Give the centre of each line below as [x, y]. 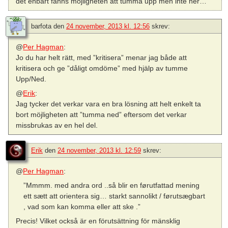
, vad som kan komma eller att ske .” [82, 207]
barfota [41, 26]
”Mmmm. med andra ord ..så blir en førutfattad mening [111, 186]
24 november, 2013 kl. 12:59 [99, 151]
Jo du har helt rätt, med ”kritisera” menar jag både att [102, 57]
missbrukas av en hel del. [57, 125]
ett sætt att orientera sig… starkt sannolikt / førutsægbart [114, 196]
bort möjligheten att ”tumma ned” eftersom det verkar [102, 114]
